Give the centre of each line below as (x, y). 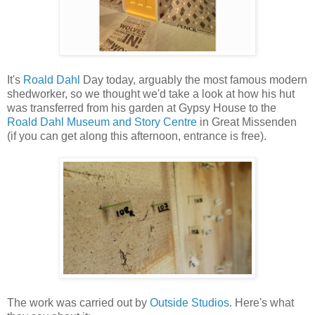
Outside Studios (189, 302)
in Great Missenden (247, 122)
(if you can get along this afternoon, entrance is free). (137, 136)
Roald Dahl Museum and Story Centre (102, 122)
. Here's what (262, 302)
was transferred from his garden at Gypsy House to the (142, 108)
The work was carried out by (78, 302)
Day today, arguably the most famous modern (195, 79)
